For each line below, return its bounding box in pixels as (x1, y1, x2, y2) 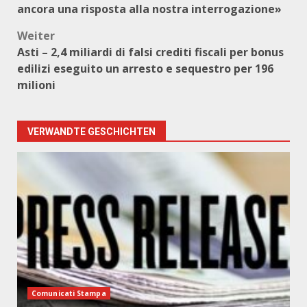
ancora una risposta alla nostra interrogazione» (17, 1, 282, 16)
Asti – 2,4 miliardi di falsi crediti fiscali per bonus (17, 45, 284, 60)
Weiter (17, 28, 55, 43)
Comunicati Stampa (32, 288, 106, 298)
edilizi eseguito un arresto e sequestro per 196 (17, 61, 273, 76)
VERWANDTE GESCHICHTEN (27, 126, 156, 137)
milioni (17, 77, 56, 93)
